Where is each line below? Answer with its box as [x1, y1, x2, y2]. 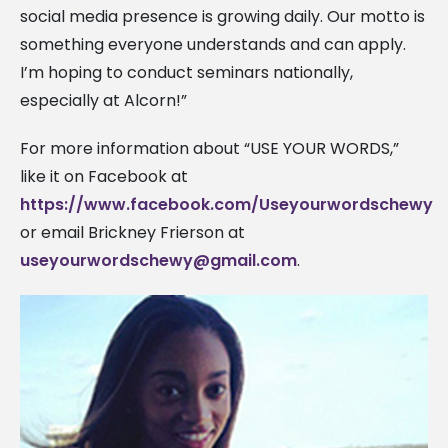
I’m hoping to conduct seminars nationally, [20, 60, 353, 84]
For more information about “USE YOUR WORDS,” [20, 136, 399, 160]
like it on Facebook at [20, 164, 188, 188]
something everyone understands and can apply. [20, 32, 406, 56]
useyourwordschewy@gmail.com [20, 248, 297, 272]
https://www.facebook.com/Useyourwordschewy [20, 192, 433, 216]
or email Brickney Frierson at [20, 220, 245, 244]
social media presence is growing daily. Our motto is [20, 4, 425, 28]
